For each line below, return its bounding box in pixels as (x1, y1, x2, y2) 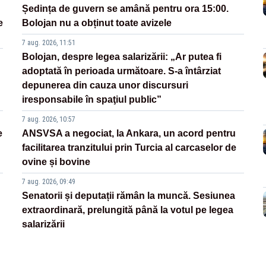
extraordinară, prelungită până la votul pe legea (22, 205, 234, 216)
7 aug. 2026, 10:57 (22, 115, 76, 124)
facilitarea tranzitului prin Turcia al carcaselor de (22, 142, 237, 153)
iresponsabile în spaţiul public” (22, 94, 162, 105)
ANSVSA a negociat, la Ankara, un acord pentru (22, 128, 236, 139)
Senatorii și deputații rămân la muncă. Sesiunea (22, 191, 236, 201)
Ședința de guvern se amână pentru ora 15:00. (22, 4, 229, 14)
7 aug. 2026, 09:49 (22, 178, 76, 186)
